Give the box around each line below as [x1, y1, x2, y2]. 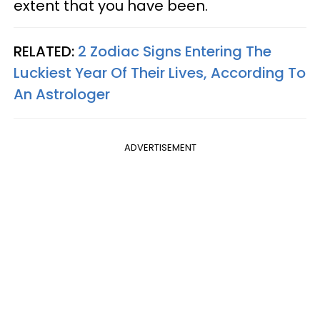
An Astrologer [14, 84, 110, 104]
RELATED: [14, 41, 78, 61]
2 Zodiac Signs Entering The [78, 41, 271, 61]
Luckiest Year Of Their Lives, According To [14, 62, 306, 83]
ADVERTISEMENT [124, 140, 196, 154]
